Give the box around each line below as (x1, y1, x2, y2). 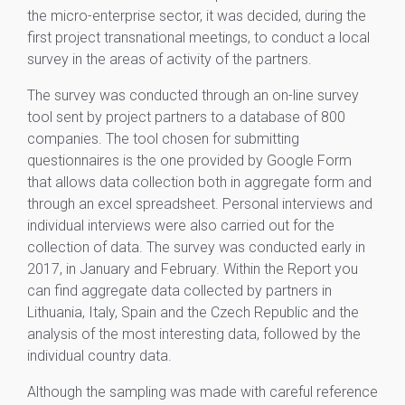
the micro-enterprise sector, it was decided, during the (27, 7, 366, 24)
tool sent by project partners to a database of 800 (27, 108, 345, 126)
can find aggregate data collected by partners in (27, 282, 332, 299)
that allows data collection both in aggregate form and (27, 174, 372, 191)
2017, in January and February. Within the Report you (27, 260, 358, 278)
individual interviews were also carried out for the (27, 217, 334, 234)
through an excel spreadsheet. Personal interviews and (27, 195, 372, 212)
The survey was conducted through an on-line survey (27, 87, 359, 104)
